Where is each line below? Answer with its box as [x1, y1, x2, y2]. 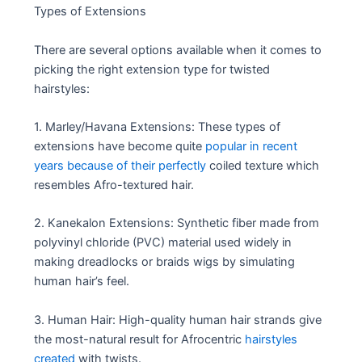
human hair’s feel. [34, 274, 130, 289]
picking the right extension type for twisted [34, 61, 271, 77]
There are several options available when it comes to [34, 42, 322, 57]
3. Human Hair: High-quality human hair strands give [34, 312, 322, 327]
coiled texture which [206, 158, 320, 173]
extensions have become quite [34, 138, 206, 154]
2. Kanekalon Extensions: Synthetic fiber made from [34, 216, 320, 231]
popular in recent [205, 138, 298, 154]
